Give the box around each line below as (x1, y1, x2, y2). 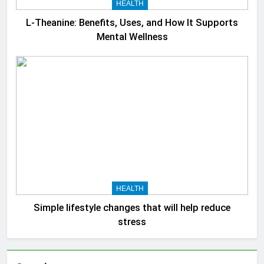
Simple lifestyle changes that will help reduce (34, 202, 230, 214)
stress (118, 216, 146, 228)
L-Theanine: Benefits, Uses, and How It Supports (26, 16, 238, 28)
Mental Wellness (96, 31, 168, 42)
